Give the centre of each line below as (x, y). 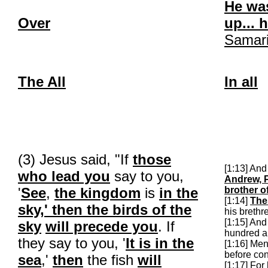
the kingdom (98, 193)
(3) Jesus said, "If (75, 159)
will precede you (102, 226)
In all (241, 82)
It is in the (160, 243)
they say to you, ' (72, 243)
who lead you (64, 176)
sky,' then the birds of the (105, 210)
